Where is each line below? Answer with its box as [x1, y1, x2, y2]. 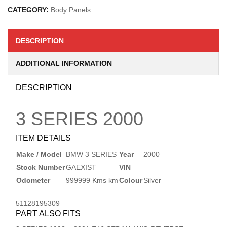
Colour [119, 176, 142, 184]
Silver [143, 176, 161, 184]
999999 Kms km [66, 176, 118, 184]
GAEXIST [66, 163, 96, 171]
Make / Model [16, 150, 62, 158]
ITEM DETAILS [16, 134, 71, 142]
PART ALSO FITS [16, 209, 81, 218]
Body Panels [51, 6, 91, 14]
